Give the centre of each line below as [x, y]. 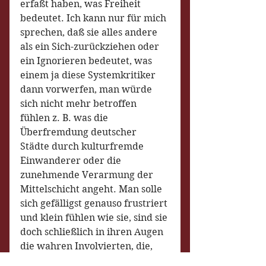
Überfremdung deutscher [80, 132]
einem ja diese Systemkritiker [89, 75]
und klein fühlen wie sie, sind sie [95, 218]
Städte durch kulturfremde [83, 146]
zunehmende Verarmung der [88, 175]
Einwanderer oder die [72, 161]
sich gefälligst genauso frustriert [95, 203]
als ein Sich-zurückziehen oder [91, 47]
